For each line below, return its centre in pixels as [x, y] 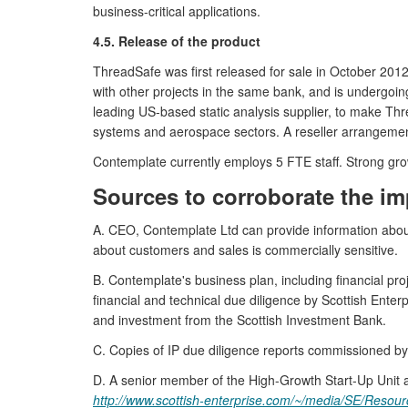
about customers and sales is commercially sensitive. [245, 250]
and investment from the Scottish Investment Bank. [240, 320]
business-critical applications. [177, 11]
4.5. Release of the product [177, 41]
